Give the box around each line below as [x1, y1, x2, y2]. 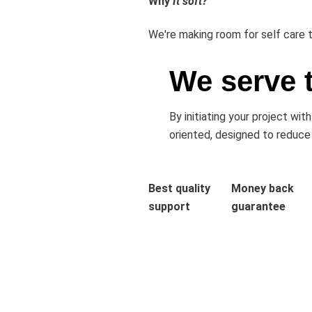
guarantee [231, 199, 286, 213]
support [148, 199, 190, 213]
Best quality [148, 181, 210, 195]
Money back [231, 181, 294, 195]
